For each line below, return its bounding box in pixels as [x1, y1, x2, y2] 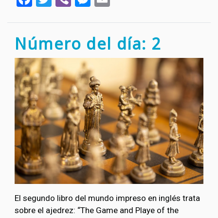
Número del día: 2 [15, 33, 161, 54]
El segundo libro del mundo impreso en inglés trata [15, 193, 200, 203]
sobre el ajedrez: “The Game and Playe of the [15, 205, 179, 215]
